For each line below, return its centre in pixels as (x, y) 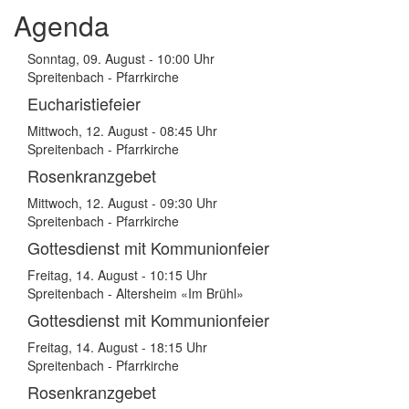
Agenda (62, 25)
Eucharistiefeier (84, 103)
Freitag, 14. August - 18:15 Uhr (117, 347)
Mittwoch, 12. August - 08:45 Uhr (122, 131)
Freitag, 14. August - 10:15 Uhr (117, 275)
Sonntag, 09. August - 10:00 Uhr (121, 58)
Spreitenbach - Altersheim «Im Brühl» (136, 293)
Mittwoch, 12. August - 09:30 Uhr (122, 203)
